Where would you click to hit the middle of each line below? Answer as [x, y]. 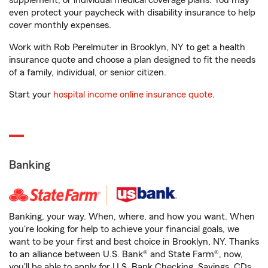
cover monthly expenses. [60, 25]
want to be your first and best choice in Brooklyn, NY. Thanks [134, 242]
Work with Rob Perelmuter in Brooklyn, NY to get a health [127, 47]
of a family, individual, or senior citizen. [88, 72]
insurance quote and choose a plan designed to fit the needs [132, 60]
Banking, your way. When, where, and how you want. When [132, 217]
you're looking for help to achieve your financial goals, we [124, 229]
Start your [31, 95]
